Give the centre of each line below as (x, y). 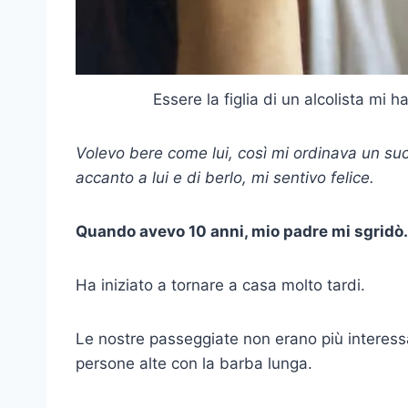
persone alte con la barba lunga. (194, 363)
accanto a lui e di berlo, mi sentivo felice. (225, 177)
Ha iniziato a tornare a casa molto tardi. (220, 285)
